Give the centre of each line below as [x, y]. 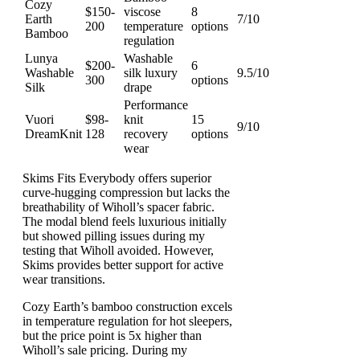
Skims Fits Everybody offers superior [117, 178]
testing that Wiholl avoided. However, [118, 250]
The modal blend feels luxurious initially [125, 221]
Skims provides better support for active [123, 264]
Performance [156, 104]
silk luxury [151, 72]
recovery [146, 133]
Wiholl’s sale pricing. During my [105, 350]
